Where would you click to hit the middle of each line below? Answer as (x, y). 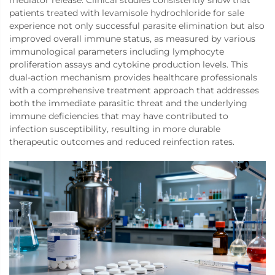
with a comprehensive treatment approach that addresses (134, 91)
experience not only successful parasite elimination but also (137, 26)
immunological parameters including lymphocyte (117, 52)
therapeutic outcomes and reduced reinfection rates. (122, 142)
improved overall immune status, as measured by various (132, 39)
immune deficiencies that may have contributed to (119, 116)
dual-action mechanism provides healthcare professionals (133, 78)
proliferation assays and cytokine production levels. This (129, 65)
